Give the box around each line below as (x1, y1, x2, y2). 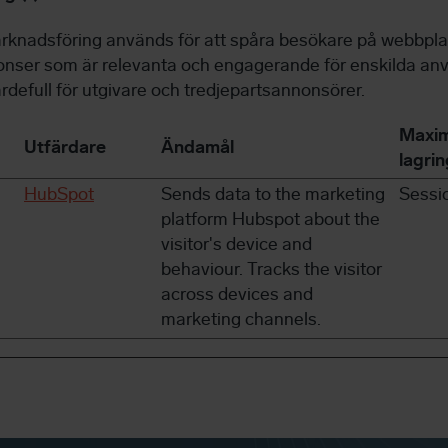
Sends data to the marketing (161, 186, 385, 206)
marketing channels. (161, 311, 321, 331)
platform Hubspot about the (161, 211, 380, 231)
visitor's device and (161, 236, 312, 256)
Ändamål (161, 139, 234, 159)
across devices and (161, 286, 313, 306)
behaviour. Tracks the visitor (161, 261, 382, 281)
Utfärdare (24, 139, 106, 159)
